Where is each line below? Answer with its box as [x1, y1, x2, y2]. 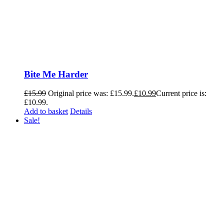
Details [70, 107, 92, 116]
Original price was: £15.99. [48, 89, 134, 98]
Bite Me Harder [24, 68, 88, 79]
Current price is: [156, 89, 206, 98]
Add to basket [24, 107, 68, 116]
